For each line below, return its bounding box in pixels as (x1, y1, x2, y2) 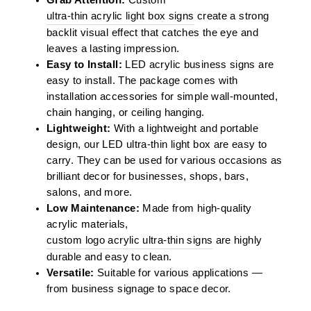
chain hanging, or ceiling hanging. (47, 106, 205, 118)
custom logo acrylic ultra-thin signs (47, 234, 213, 246)
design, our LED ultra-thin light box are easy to (47, 138, 267, 150)
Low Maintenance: (47, 202, 140, 214)
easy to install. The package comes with (47, 74, 238, 86)
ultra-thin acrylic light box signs (47, 10, 194, 22)
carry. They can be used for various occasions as (47, 154, 283, 166)
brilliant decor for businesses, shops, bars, (47, 170, 249, 182)
